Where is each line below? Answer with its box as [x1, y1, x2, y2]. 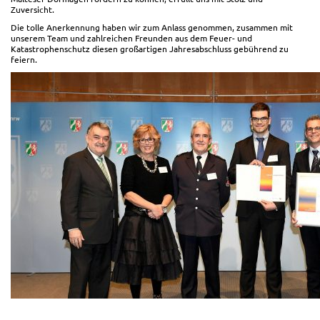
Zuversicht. [11, 4, 54, 15]
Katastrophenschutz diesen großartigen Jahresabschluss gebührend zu [11, 43, 289, 54]
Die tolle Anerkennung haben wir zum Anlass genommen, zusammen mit [11, 21, 293, 33]
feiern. [11, 54, 37, 65]
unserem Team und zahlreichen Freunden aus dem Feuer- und [11, 32, 252, 44]
